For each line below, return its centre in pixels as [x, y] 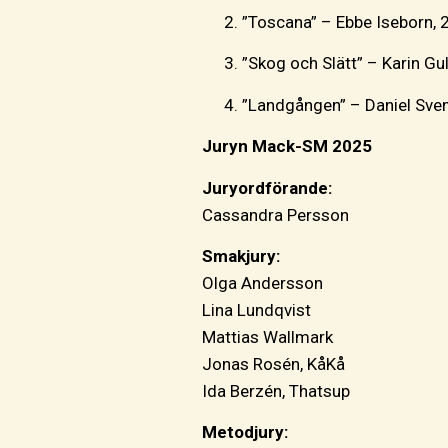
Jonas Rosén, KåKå [275, 363]
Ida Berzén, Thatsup [278, 390]
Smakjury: [241, 255]
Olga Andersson [264, 282]
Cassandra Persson [277, 214]
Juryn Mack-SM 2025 [289, 146]
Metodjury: [247, 432]
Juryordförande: [269, 187]
